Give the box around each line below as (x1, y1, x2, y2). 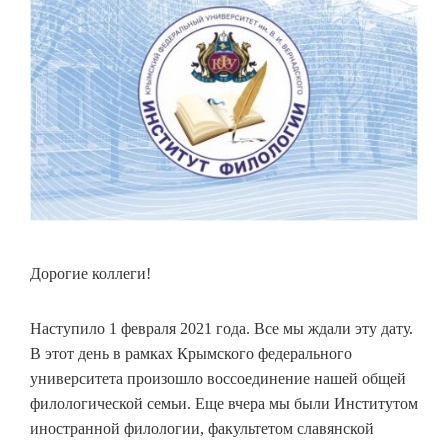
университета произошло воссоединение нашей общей (30, 370, 406, 388)
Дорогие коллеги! (30, 265, 151, 283)
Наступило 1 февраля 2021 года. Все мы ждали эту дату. (30, 320, 413, 338)
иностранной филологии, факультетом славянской (30, 420, 374, 438)
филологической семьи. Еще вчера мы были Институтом (30, 395, 418, 413)
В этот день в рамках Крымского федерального (30, 345, 352, 363)
